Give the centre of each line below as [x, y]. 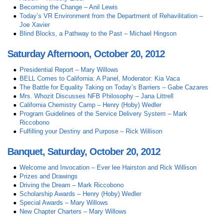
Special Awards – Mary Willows [64, 203]
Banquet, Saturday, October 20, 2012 [84, 152]
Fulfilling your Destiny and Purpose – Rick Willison [91, 131]
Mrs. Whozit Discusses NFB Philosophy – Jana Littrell [97, 96]
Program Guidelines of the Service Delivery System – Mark [103, 114]
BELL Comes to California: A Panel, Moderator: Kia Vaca [100, 79]
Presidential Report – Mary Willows [69, 70]
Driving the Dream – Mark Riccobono [72, 185]
